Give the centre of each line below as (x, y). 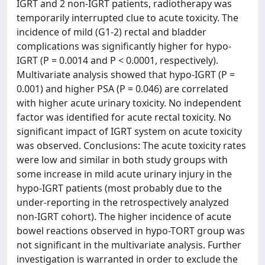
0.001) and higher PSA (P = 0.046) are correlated (122, 89)
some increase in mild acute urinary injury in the (124, 174)
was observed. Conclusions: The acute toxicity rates (131, 146)
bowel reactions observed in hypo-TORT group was (131, 231)
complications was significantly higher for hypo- (124, 46)
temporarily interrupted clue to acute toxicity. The (127, 18)
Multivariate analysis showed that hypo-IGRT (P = (126, 75)
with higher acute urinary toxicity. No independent (129, 103)
